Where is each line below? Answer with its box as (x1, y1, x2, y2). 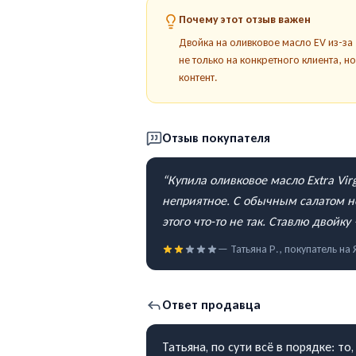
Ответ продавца (162, 297, 261, 312)
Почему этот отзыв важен (179, 13, 311, 26)
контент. (179, 71, 218, 84)
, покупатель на (279, 242, 353, 256)
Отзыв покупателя (162, 130, 270, 145)
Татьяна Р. (230, 242, 279, 256)
